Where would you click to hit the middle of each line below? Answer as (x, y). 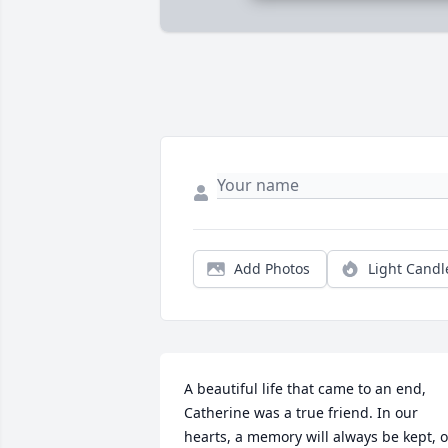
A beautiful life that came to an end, (305, 389)
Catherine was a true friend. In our (301, 413)
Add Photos (272, 269)
